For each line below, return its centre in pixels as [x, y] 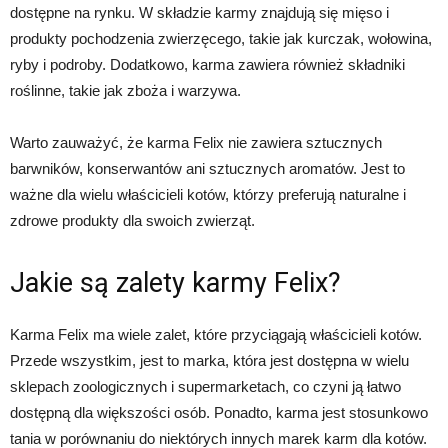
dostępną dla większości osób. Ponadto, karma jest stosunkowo [219, 412]
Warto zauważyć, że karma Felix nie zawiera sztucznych [196, 142]
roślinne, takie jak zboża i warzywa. [125, 90]
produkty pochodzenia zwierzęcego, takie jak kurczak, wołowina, [221, 38]
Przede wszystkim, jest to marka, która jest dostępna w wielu [209, 360]
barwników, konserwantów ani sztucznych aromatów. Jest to [207, 168]
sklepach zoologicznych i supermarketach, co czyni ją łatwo [205, 386]
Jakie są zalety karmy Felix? [175, 282]
